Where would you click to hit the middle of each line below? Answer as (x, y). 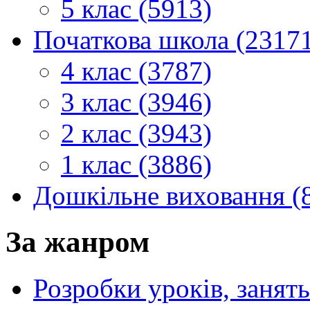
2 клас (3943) (136, 134)
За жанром (77, 242)
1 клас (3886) (136, 165)
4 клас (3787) (136, 71)
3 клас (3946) (136, 102)
